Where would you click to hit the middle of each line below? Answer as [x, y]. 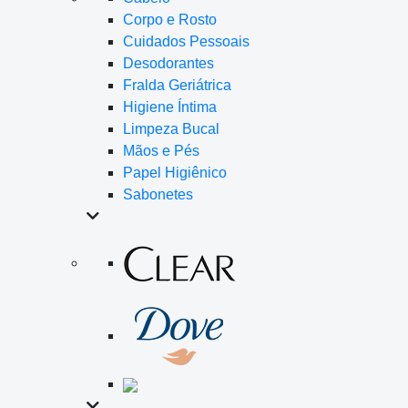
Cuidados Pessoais [186, 41]
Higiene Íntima [170, 107]
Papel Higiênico [175, 173]
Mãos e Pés [161, 151]
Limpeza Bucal [171, 129]
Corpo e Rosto [170, 20]
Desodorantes [168, 63]
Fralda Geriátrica [177, 85]
